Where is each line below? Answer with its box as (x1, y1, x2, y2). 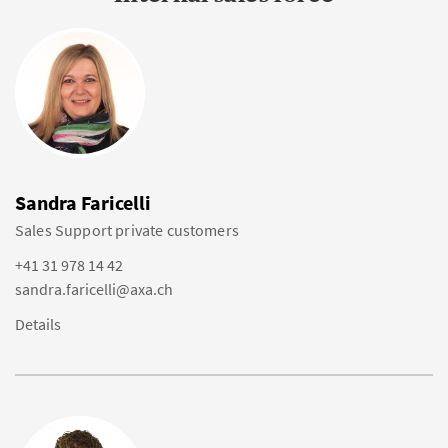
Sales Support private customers (15, 220, 239, 240)
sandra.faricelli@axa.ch (15, 279, 173, 299)
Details (15, 314, 61, 334)
